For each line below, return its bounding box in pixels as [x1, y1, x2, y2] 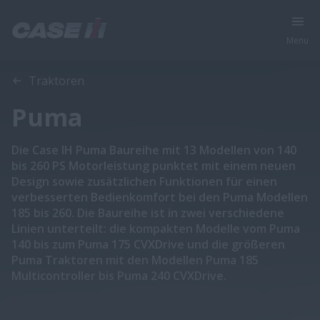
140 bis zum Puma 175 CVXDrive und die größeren [11, 236, 285, 252]
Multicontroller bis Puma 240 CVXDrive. [11, 268, 226, 284]
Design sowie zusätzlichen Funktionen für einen [11, 174, 277, 189]
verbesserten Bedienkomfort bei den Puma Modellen [11, 189, 308, 205]
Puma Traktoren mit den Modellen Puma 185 [11, 252, 259, 268]
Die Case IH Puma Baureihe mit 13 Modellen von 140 [11, 142, 296, 158]
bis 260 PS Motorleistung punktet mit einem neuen [11, 158, 296, 174]
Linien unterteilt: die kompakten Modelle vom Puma [11, 221, 300, 236]
